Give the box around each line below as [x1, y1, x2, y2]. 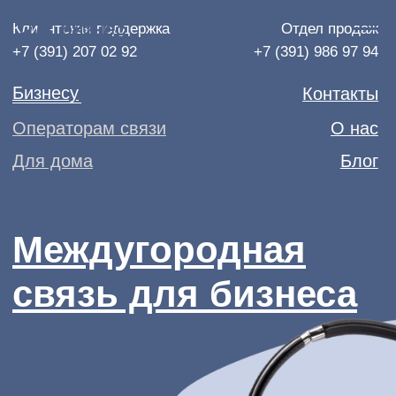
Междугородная [9, 164, 219, 194]
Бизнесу [9, 58, 57, 73]
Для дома [9, 107, 66, 122]
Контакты [216, 59, 270, 74]
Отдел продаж [201, 14, 270, 27]
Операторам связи [9, 84, 119, 99]
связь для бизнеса [9, 194, 255, 225]
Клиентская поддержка [9, 14, 122, 27]
